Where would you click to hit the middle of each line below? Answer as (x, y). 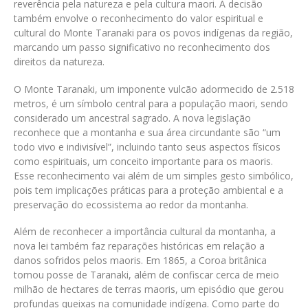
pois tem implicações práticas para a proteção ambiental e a (148, 190)
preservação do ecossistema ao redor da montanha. (131, 204)
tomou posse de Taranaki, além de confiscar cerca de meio (146, 275)
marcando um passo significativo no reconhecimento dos (142, 47)
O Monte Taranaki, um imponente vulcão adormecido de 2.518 (154, 89)
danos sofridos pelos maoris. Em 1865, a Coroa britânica (140, 261)
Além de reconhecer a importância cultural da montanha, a (145, 232)
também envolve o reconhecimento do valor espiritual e (139, 19)
